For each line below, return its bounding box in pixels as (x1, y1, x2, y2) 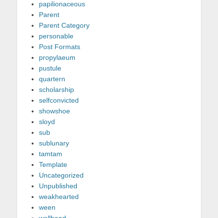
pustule (39, 64, 61, 72)
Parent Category (39, 21, 90, 29)
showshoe (39, 107, 70, 115)
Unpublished (39, 182, 77, 190)
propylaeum (39, 54, 75, 61)
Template (39, 161, 67, 168)
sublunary (39, 139, 69, 147)
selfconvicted (39, 96, 79, 104)
